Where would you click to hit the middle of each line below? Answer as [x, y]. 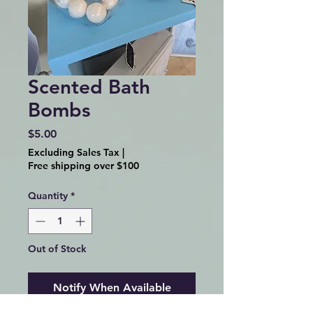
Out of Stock [57, 249]
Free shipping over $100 [83, 166]
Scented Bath [89, 87]
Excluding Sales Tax [74, 153]
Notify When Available [112, 288]
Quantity [48, 196]
